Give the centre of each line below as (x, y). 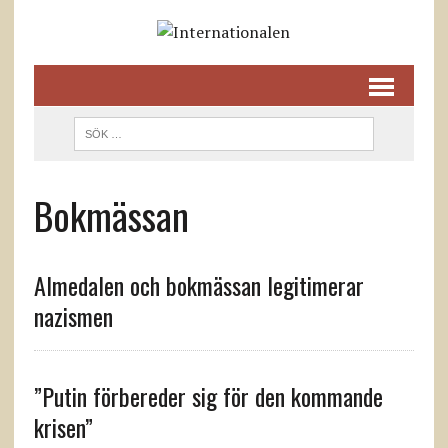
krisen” (63, 427)
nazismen (73, 316)
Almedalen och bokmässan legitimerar (198, 285)
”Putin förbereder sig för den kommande (208, 396)
